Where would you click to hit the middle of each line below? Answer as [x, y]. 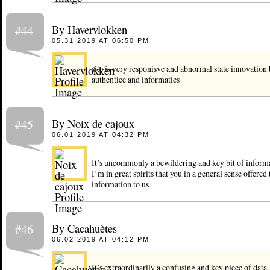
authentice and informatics [135, 79]
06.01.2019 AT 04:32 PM [100, 134]
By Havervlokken [89, 29]
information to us [120, 184]
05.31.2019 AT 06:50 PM [100, 40]
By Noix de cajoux [93, 123]
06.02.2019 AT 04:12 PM [100, 240]
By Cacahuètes [84, 228]
